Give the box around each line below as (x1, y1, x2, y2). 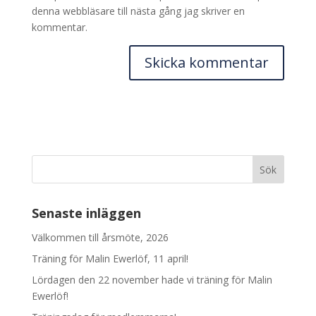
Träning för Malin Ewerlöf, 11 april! (31, 251, 188, 265)
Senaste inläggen (31, 204, 141, 221)
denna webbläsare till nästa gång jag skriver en (31, 4, 245, 18)
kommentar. (31, 20, 87, 34)
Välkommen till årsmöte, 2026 (31, 230, 169, 244)
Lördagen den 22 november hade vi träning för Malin (31, 272, 272, 286)
